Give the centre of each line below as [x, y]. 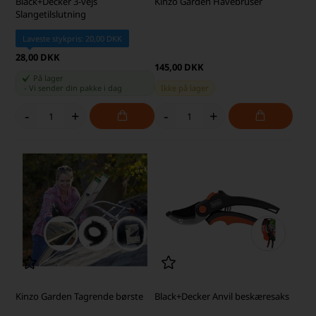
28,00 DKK [38, 57]
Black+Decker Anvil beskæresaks [221, 296]
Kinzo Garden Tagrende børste [80, 296]
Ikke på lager [184, 88]
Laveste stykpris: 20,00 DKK [73, 39]
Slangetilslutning [51, 14]
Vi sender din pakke [67, 88]
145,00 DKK [179, 67]
